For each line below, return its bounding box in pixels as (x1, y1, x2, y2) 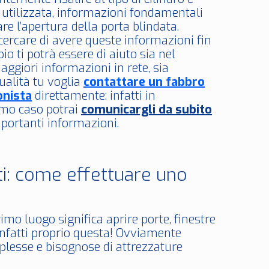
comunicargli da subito (81, 101, 212, 118)
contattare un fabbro (83, 74, 205, 90)
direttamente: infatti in (32, 88, 156, 104)
